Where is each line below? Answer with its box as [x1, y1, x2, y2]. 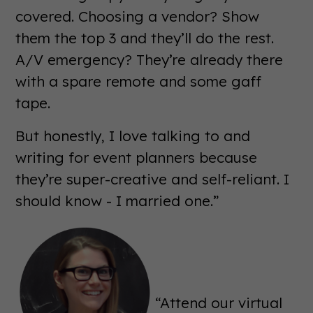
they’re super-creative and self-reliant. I [15, 170, 290, 189]
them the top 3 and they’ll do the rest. [15, 29, 275, 48]
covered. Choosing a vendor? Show [15, 7, 260, 26]
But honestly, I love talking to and [15, 126, 251, 145]
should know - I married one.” [15, 191, 220, 210]
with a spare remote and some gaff [15, 72, 262, 91]
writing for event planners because [15, 148, 258, 167]
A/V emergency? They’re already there [15, 50, 284, 69]
